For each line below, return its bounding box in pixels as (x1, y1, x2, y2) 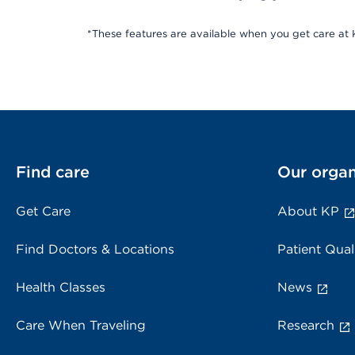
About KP (277, 204, 339, 219)
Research (277, 318, 334, 333)
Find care (16, 162, 90, 181)
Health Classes (16, 280, 105, 295)
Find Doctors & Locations (16, 242, 174, 257)
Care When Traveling (16, 318, 146, 333)
